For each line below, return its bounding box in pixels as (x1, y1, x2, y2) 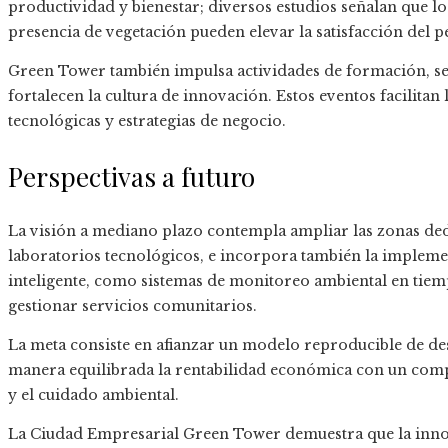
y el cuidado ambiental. (8, 386, 179, 405)
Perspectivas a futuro (8, 159, 255, 195)
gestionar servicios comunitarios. (8, 297, 257, 316)
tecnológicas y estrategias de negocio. (8, 112, 286, 131)
